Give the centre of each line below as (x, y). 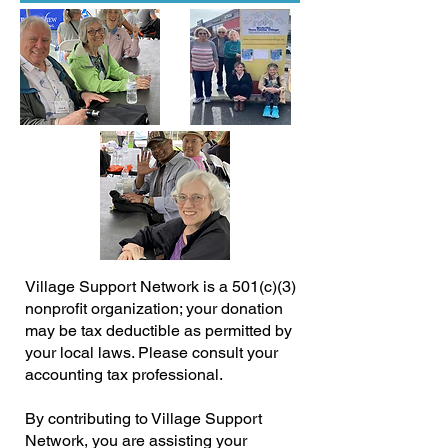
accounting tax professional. (124, 374)
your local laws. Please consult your (151, 352)
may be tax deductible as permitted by (158, 330)
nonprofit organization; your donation (154, 308)
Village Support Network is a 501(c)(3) (160, 286)
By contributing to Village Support (143, 418)
